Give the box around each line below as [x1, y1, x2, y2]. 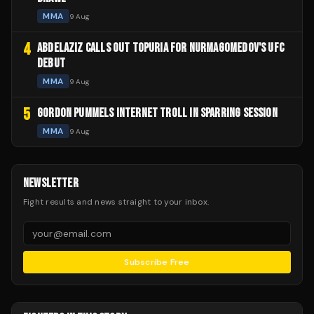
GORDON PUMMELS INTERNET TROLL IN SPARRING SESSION [37, 106, 278, 121]
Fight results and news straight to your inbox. [23, 196, 210, 208]
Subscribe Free [124, 257, 190, 268]
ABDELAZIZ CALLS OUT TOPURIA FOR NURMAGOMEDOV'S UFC [37, 41, 284, 56]
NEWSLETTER [23, 176, 78, 191]
